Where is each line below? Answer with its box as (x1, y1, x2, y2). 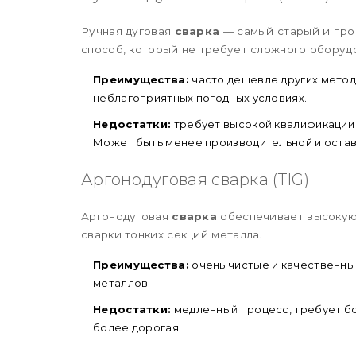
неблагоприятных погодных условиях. (93, 91, 308, 104)
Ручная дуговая (81, 24, 175, 37)
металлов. (93, 276, 151, 289)
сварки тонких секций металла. (81, 227, 262, 241)
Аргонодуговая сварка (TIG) (81, 169, 309, 189)
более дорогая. (93, 320, 182, 334)
